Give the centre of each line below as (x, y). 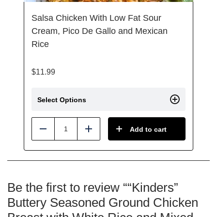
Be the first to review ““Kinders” (93, 187)
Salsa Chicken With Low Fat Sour (96, 18)
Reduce (56, 132)
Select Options (62, 100)
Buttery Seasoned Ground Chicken (103, 202)
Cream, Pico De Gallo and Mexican (100, 31)
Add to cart (148, 129)
